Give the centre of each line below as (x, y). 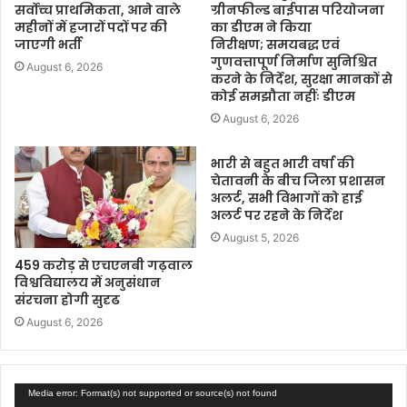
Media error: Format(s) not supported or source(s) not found (153, 393)
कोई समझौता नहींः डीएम (283, 96)
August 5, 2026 (261, 237)
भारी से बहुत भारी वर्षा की (283, 163)
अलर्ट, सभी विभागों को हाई (287, 198)
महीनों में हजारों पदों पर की (91, 27)
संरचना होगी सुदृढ (67, 300)
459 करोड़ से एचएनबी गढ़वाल (104, 266)
